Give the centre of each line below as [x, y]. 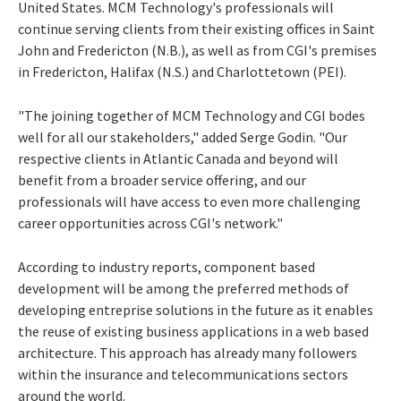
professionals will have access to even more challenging [189, 201]
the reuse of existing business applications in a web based [193, 331]
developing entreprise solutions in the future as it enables [196, 309]
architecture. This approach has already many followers [188, 352]
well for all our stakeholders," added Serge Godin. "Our [183, 137]
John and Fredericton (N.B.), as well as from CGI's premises [197, 50]
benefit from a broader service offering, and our [162, 179]
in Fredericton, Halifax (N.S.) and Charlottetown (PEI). [182, 71]
